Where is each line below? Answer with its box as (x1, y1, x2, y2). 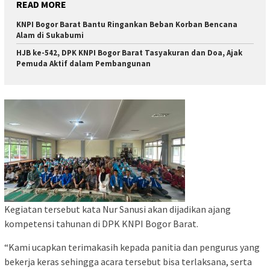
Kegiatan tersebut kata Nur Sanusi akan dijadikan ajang (4, 202, 231, 215)
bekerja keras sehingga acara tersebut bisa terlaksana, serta (4, 255, 252, 268)
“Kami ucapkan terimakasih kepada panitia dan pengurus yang (4, 240, 260, 253)
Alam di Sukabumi (16, 30, 84, 41)
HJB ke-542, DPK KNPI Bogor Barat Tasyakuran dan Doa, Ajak (16, 48, 242, 58)
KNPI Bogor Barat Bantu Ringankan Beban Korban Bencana (16, 19, 237, 30)
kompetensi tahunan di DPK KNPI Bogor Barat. (4, 217, 198, 230)
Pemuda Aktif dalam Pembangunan (16, 58, 151, 69)
